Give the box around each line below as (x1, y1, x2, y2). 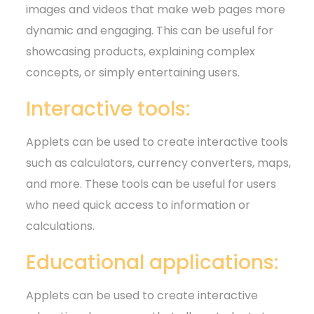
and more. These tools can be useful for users (26, 175, 277, 192)
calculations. (26, 217, 95, 234)
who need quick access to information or (26, 196, 251, 213)
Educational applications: (26, 248, 279, 276)
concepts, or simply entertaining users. (26, 64, 240, 81)
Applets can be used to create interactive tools (26, 133, 289, 150)
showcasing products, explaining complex (26, 43, 256, 60)
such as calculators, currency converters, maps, (26, 154, 292, 171)
